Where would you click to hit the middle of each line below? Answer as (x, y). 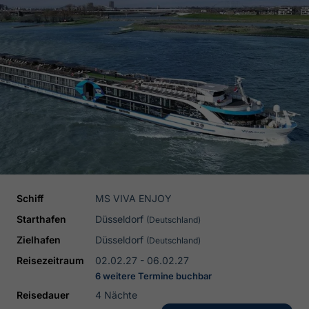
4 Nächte (116, 295)
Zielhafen (39, 240)
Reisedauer (43, 295)
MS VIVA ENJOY (133, 198)
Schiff (30, 198)
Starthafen (41, 219)
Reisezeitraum (50, 260)
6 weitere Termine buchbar (153, 276)
